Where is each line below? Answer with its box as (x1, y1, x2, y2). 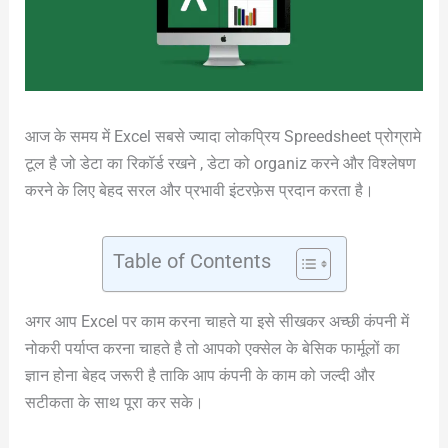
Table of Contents (112, 248, 271, 273)
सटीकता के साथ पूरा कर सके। (24, 392, 204, 412)
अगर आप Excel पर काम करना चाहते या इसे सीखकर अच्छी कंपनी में (24, 311, 409, 331)
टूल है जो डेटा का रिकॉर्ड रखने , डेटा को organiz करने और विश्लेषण (24, 153, 416, 173)
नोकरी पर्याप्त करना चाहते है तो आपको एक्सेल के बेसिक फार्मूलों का (24, 338, 400, 358)
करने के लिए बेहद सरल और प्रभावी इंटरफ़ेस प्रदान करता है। (24, 180, 374, 200)
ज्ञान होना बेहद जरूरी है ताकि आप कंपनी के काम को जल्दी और (24, 365, 375, 385)
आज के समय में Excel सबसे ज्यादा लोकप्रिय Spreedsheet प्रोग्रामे (24, 126, 421, 146)
